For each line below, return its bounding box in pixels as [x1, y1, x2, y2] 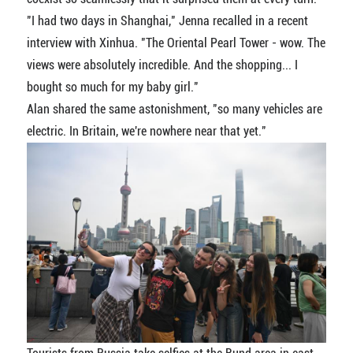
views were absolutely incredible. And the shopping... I [26, 58, 298, 73]
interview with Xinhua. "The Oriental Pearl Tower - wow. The [26, 35, 325, 51]
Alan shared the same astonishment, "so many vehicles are [26, 102, 322, 117]
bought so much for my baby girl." [26, 80, 199, 95]
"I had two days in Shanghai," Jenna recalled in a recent [26, 13, 308, 29]
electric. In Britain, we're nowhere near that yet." [26, 124, 266, 139]
